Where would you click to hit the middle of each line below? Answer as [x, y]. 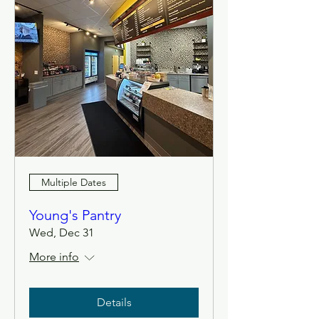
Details [114, 302]
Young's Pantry [75, 215]
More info [54, 257]
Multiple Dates [74, 182]
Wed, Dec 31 [62, 232]
